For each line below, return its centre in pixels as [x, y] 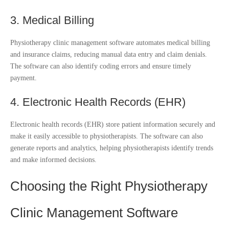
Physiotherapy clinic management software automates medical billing [110, 42]
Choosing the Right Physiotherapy [109, 186]
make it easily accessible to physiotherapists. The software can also [107, 136]
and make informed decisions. [53, 159]
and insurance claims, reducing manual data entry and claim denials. [109, 54]
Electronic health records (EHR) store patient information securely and [113, 124]
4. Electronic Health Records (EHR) [98, 102]
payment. [24, 78]
